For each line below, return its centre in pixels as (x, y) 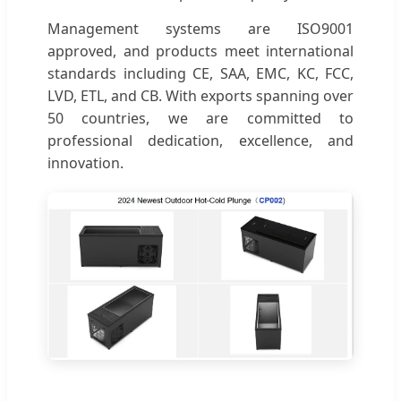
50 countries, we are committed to (200, 118)
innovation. (85, 162)
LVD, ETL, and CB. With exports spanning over (200, 95)
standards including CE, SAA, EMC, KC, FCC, (200, 73)
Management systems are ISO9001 (200, 28)
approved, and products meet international (200, 51)
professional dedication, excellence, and (200, 140)
